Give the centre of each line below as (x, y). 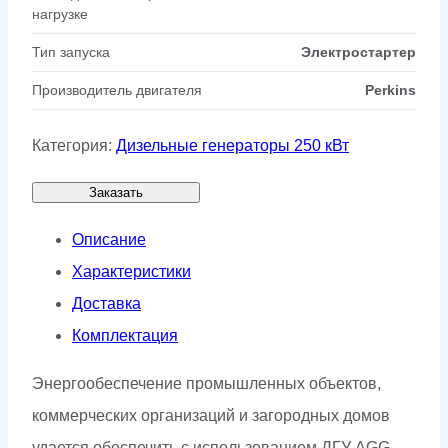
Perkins (390, 90)
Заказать (116, 193)
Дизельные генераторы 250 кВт (232, 146)
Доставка (106, 304)
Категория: (74, 146)
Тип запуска (71, 52)
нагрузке (60, 14)
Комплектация (125, 336)
